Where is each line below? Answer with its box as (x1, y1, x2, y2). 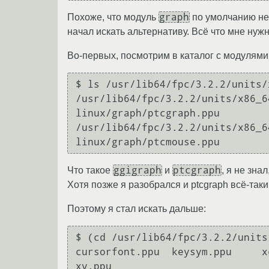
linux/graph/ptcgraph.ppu (76, 107, 220, 119)
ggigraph (113, 165, 162, 177)
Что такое (67, 165, 113, 176)
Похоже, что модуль (67, 12, 159, 23)
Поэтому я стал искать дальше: (67, 204, 206, 214)
